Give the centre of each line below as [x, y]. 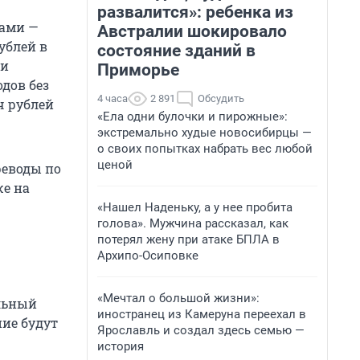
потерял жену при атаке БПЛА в [188, 239]
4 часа [112, 98]
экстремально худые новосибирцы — [205, 133]
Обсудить [221, 98]
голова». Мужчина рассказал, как [193, 223]
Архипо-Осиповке [148, 256]
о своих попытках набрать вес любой [205, 149]
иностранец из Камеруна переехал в [202, 314]
